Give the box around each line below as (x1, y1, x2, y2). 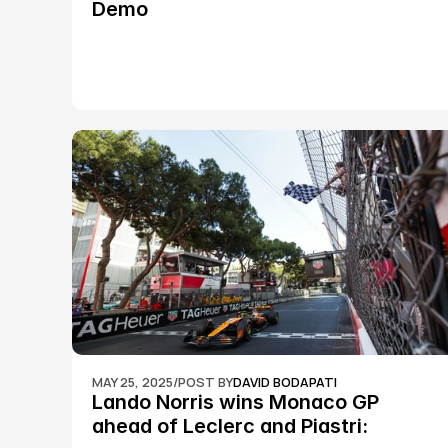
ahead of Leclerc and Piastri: (92, 414, 369, 438)
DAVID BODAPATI (233, 373, 338, 391)
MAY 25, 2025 (92, 373, 174, 391)
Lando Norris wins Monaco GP (92, 390, 380, 414)
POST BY (178, 373, 234, 391)
